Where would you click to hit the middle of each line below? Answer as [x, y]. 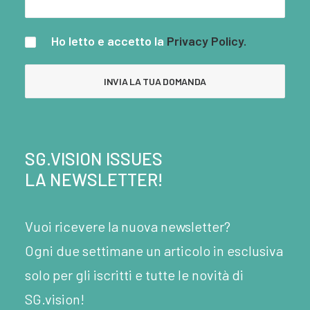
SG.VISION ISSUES [94, 158]
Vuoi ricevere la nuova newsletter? [128, 226]
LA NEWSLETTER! [94, 179]
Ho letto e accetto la [108, 41]
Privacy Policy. [207, 41]
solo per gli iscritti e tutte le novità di [134, 275]
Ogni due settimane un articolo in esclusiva [154, 250]
